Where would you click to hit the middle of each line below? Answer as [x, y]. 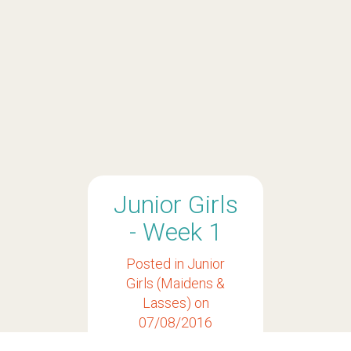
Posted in [157, 264]
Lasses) [166, 303]
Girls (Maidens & [175, 283]
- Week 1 [175, 232]
